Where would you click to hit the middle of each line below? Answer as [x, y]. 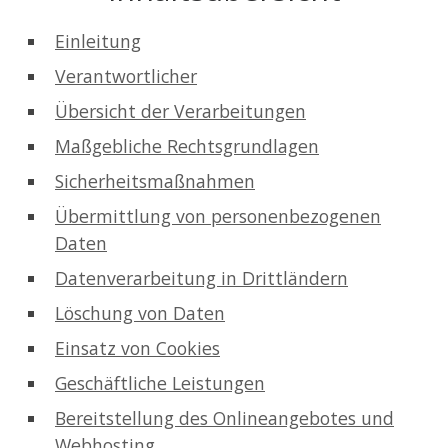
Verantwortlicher [126, 75]
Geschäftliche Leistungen [160, 382]
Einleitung [98, 40]
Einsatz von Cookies [137, 347]
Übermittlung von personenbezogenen [218, 215]
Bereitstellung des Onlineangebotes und [224, 417]
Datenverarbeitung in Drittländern [201, 277]
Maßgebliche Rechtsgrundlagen [187, 145]
